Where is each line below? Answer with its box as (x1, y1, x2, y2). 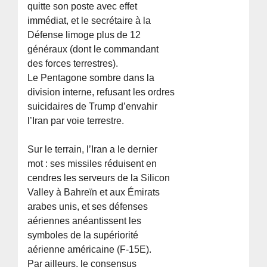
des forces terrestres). (27, 58, 119, 69)
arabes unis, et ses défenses (27, 201, 148, 212)
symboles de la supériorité (27, 229, 139, 240)
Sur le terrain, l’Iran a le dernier (27, 144, 158, 154)
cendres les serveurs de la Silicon (27, 172, 170, 183)
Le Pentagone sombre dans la (27, 72, 155, 83)
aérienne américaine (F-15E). (27, 244, 152, 254)
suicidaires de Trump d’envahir (27, 101, 158, 111)
